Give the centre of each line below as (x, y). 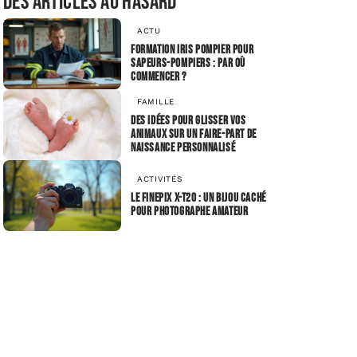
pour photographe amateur (190, 212)
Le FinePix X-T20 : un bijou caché (198, 198)
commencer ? (159, 77)
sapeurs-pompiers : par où (188, 64)
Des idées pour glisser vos (188, 121)
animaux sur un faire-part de (194, 135)
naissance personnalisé (183, 148)
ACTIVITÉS (160, 179)
